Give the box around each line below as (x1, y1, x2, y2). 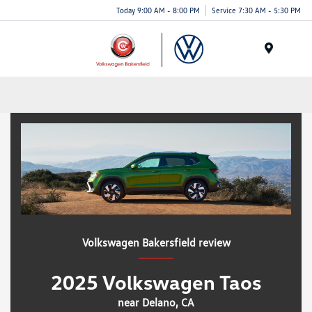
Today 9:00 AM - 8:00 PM (116, 5, 200, 15)
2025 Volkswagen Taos (51, 269, 261, 294)
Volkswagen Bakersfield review (81, 235, 231, 249)
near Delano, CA (118, 295, 194, 309)
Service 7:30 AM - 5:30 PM (212, 5, 301, 15)
